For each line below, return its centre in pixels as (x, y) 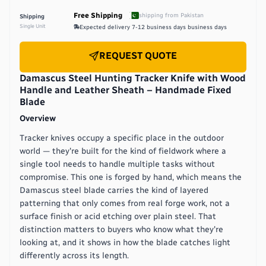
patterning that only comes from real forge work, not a (125, 203)
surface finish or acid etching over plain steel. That (118, 216)
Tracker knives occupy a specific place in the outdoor (122, 138)
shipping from (160, 15)
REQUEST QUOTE (138, 56)
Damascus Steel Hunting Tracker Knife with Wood (133, 78)
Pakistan (192, 15)
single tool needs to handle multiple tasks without (117, 164)
